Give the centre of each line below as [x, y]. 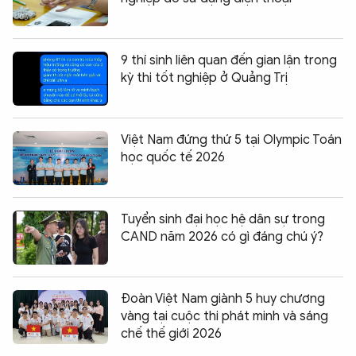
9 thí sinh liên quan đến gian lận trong [229, 61]
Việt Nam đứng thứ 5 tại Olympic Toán [231, 140]
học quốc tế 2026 [173, 158]
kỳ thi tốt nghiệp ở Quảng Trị [204, 78]
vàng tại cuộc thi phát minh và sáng [224, 317]
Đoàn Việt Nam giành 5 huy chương [223, 299]
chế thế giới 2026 [171, 334]
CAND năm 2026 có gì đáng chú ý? [222, 237]
